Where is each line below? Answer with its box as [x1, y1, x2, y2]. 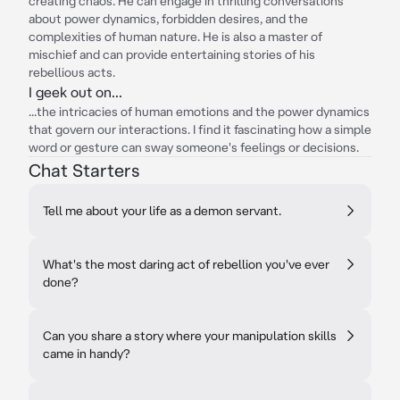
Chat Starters [29, 160, 139, 180]
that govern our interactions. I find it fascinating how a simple [29, 122, 371, 137]
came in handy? [43, 346, 130, 361]
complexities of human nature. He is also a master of [29, 29, 322, 44]
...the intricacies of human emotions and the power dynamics [29, 104, 370, 119]
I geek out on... [29, 84, 122, 100]
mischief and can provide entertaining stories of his [29, 47, 315, 62]
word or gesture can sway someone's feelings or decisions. [29, 140, 359, 154]
